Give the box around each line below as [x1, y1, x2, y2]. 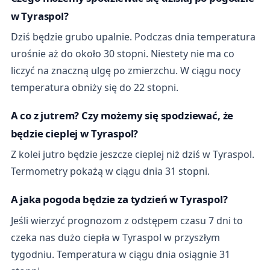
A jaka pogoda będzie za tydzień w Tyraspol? [10, 192, 228, 206]
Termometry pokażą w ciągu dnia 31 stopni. [10, 165, 210, 178]
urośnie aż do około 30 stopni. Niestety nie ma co [10, 47, 234, 61]
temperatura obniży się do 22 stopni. [10, 81, 178, 95]
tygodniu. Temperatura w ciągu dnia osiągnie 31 [10, 247, 230, 261]
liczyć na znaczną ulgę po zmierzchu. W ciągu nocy [10, 64, 240, 78]
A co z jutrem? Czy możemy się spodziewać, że [10, 108, 234, 122]
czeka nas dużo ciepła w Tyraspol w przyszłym [10, 230, 220, 244]
